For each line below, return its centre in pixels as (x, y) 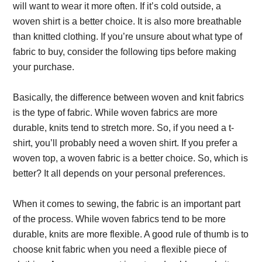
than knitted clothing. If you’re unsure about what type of (128, 37)
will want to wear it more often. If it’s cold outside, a (117, 6)
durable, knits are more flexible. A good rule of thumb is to (131, 234)
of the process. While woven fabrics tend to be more (120, 219)
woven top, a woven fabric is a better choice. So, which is (131, 158)
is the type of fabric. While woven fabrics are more (116, 113)
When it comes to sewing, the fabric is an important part (127, 204)
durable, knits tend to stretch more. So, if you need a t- (124, 128)
